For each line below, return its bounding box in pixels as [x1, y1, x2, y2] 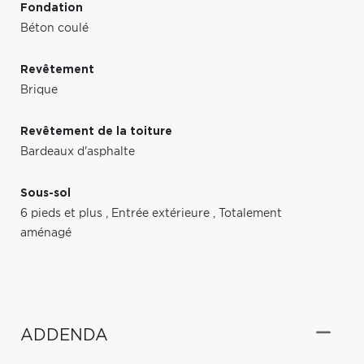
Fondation [20, 2, 83, 14]
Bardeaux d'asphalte [20, 145, 135, 158]
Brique [20, 84, 58, 96]
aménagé [20, 227, 71, 239]
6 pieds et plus [20, 207, 106, 219]
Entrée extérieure [111, 207, 213, 219]
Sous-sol [20, 187, 71, 199]
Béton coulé [20, 22, 89, 34]
